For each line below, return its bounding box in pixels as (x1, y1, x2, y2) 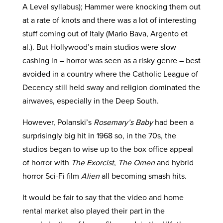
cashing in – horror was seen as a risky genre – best (22, 55, 201, 66)
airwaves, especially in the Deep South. (22, 95, 159, 106)
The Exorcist (71, 157, 114, 168)
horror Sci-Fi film (22, 170, 81, 181)
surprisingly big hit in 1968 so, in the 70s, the (22, 130, 176, 141)
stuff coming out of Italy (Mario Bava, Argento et (22, 28, 188, 39)
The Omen (117, 157, 155, 168)
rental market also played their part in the (22, 205, 165, 216)
